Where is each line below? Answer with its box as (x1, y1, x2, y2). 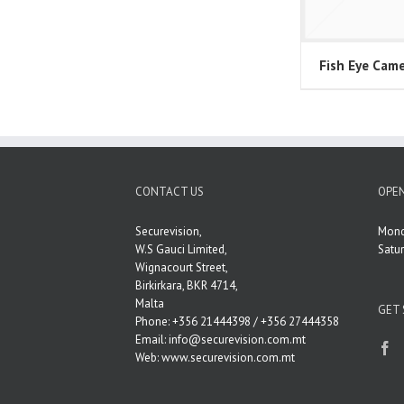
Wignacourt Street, (135, 259, 229, 275)
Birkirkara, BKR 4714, (135, 277, 239, 293)
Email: (135, 331, 170, 347)
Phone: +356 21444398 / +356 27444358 (135, 313, 340, 329)
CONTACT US (135, 183, 205, 199)
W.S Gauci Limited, (135, 241, 228, 257)
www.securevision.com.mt (161, 349, 296, 365)
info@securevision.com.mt (169, 331, 307, 347)
